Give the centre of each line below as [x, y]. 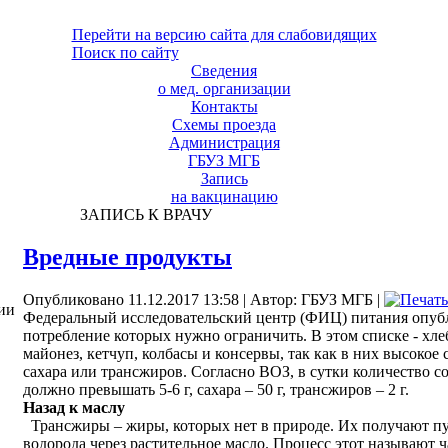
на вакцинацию [224, 196]
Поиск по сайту [125, 52]
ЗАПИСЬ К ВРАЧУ [141, 214]
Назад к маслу [74, 407]
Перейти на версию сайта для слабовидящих [224, 34]
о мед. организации [224, 88]
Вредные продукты [127, 256]
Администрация [224, 142]
